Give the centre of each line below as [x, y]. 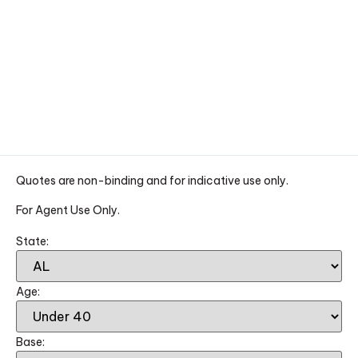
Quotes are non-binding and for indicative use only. [152, 180]
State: [32, 241]
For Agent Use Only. [68, 211]
